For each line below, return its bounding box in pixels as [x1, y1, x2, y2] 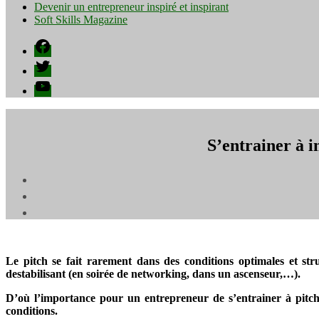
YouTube [33, 77, 75, 89]
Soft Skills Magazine [34, 14, 127, 26]
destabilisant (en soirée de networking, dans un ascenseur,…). [6, 267, 300, 280]
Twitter [33, 57, 66, 69]
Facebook [33, 37, 78, 49]
